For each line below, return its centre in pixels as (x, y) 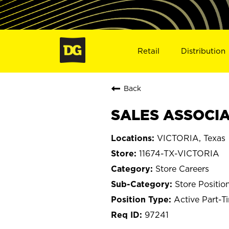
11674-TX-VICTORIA (179, 153)
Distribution (203, 51)
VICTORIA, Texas (191, 138)
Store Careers (182, 168)
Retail (148, 51)
